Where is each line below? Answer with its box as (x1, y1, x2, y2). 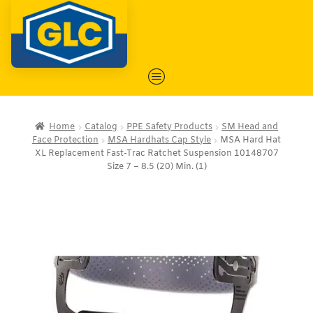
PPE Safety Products (126, 122, 212, 133)
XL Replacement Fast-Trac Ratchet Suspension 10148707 (34, 148, 279, 160)
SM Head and (221, 122, 279, 133)
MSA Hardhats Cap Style (108, 135, 211, 147)
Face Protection (31, 135, 99, 147)
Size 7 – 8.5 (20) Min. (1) (106, 161, 207, 173)
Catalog (84, 122, 117, 133)
